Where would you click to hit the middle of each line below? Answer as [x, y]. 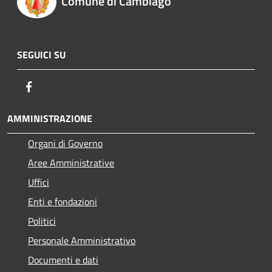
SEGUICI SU [41, 54]
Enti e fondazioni [63, 201]
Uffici [39, 182]
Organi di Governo [65, 143]
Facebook [55, 86]
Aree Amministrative [71, 162]
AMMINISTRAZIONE [50, 118]
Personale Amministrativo [82, 240]
